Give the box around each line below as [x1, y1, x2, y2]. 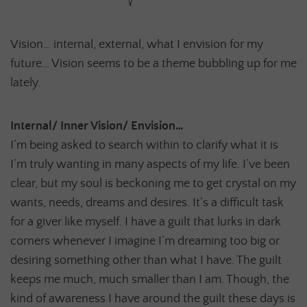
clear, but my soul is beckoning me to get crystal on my [10, 177, 296, 191]
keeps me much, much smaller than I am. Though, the [10, 273, 289, 287]
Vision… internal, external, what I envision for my [10, 37, 263, 51]
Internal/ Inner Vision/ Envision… [10, 119, 183, 134]
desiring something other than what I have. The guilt [10, 254, 282, 268]
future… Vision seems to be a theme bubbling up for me [10, 56, 297, 71]
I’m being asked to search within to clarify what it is [10, 138, 278, 153]
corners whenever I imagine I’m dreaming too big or [10, 234, 280, 249]
